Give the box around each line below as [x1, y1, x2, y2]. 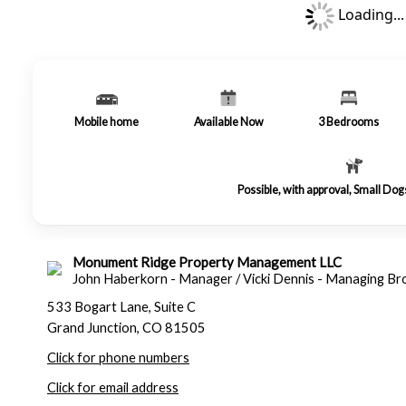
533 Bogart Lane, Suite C [47, 299, 196, 314]
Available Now [193, 115, 264, 129]
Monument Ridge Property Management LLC [72, 254, 342, 270]
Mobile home [74, 115, 140, 129]
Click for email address [47, 380, 179, 395]
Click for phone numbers [47, 350, 189, 365]
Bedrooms [326, 115, 380, 129]
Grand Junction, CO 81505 [47, 320, 206, 335]
